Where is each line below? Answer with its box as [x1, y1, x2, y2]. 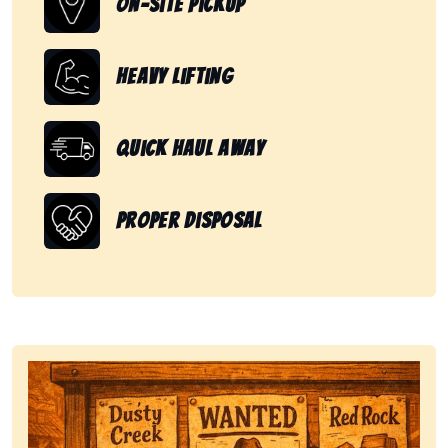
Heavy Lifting [116, 65, 233, 89]
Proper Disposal [116, 209, 263, 233]
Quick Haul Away [116, 137, 265, 161]
